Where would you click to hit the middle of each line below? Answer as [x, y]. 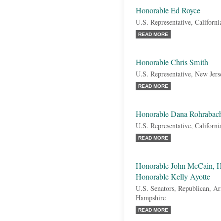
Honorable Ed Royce [168, 10]
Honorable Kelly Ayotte [173, 177]
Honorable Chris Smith [172, 62]
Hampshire [151, 198]
